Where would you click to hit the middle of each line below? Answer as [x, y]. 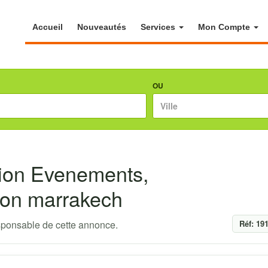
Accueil [48, 27]
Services [159, 27]
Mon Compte [226, 27]
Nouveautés [102, 27]
